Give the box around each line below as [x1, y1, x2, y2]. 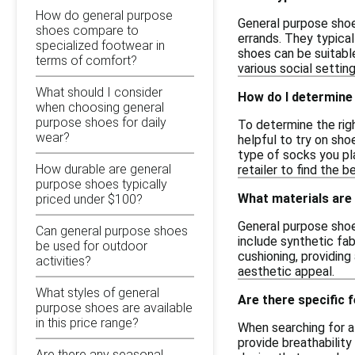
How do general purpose [36, 7, 173, 23]
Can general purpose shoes [36, 223, 188, 239]
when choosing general [36, 99, 164, 115]
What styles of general [36, 284, 159, 300]
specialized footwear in [36, 37, 165, 53]
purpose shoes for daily [36, 114, 166, 130]
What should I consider [36, 84, 162, 100]
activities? [36, 253, 91, 269]
